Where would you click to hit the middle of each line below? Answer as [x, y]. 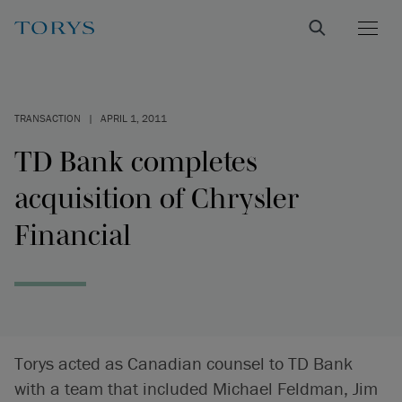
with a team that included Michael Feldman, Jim [196, 388]
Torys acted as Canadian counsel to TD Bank [184, 363]
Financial [73, 235]
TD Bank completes [136, 161]
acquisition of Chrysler [157, 198]
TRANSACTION [48, 118]
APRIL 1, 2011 [134, 118]
